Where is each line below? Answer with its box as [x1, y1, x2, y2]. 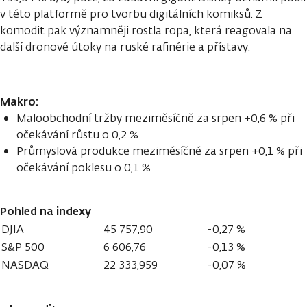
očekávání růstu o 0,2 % [16, 127, 138, 142]
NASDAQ [1, 257, 49, 272]
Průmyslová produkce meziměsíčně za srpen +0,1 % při [16, 143, 302, 158]
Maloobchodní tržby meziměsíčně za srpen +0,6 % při [16, 110, 295, 125]
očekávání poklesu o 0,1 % [16, 160, 151, 175]
